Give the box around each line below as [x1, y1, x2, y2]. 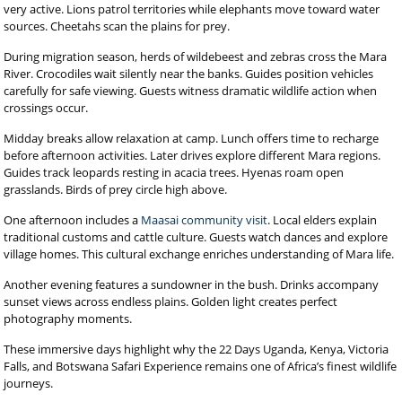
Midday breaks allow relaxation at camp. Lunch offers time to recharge [4, 130, 380, 146]
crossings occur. [4, 100, 89, 116]
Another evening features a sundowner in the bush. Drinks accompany [4, 276, 380, 293]
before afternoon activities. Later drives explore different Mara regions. [4, 147, 381, 163]
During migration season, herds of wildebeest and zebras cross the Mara [4, 48, 388, 65]
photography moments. [4, 310, 133, 327]
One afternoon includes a [4, 212, 142, 228]
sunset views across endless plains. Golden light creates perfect [4, 293, 338, 310]
